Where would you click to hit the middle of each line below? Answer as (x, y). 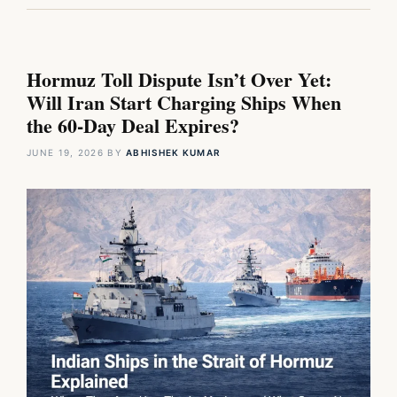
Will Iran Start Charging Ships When (184, 102)
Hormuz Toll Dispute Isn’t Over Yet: (179, 79)
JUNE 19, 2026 (65, 152)
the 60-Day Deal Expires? (133, 125)
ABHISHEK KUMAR (174, 152)
